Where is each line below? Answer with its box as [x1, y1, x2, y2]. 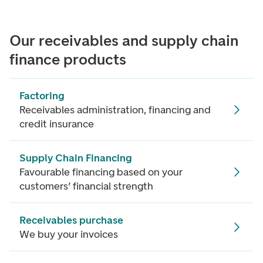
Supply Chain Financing [19, 151, 132, 164]
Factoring [19, 89, 65, 102]
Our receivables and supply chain [9, 31, 238, 50]
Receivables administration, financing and [19, 103, 211, 116]
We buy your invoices [19, 228, 118, 241]
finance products [9, 50, 126, 69]
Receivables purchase [19, 214, 123, 227]
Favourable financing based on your [19, 166, 183, 178]
